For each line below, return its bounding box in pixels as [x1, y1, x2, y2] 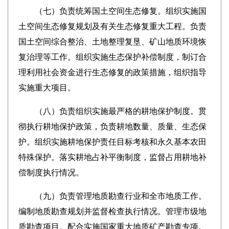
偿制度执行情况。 [18, 168, 84, 177]
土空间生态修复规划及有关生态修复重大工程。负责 [18, 22, 207, 31]
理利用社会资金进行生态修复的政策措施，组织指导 [18, 68, 207, 77]
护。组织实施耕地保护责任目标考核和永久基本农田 [18, 138, 207, 146]
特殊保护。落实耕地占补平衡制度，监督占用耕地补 [18, 153, 207, 162]
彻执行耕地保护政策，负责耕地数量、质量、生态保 [18, 122, 207, 131]
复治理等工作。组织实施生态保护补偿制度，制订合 [18, 53, 207, 61]
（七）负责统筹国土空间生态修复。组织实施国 [18, 7, 207, 15]
